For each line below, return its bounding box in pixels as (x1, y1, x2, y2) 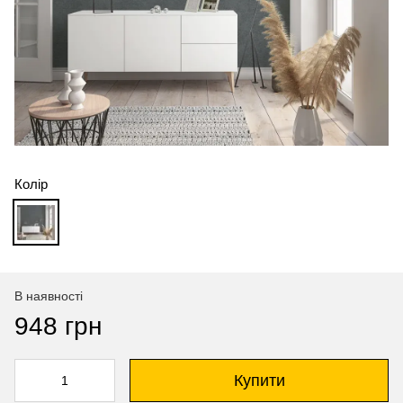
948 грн (14, 312, 102, 341)
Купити (233, 372, 285, 390)
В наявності (14, 289, 83, 304)
